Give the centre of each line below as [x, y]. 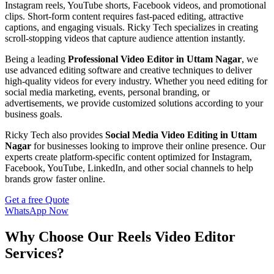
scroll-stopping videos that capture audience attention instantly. [125, 38]
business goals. [34, 114]
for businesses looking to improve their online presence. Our [148, 146]
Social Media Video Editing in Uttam [181, 135]
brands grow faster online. [55, 179]
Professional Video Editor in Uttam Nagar [155, 59]
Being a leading [36, 59]
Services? [35, 253]
